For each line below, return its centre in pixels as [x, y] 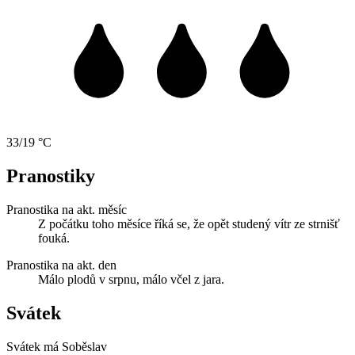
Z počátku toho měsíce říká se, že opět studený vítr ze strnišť [189, 224]
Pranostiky [51, 176]
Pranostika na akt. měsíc [67, 210]
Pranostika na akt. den [61, 265]
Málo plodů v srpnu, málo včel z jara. [131, 280]
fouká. [54, 239]
